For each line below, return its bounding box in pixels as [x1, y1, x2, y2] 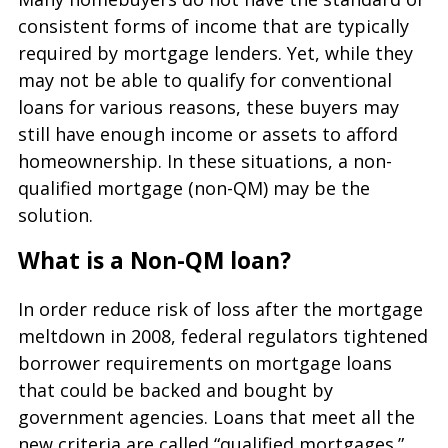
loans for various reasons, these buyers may [18, 95, 399, 119]
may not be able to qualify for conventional [18, 68, 392, 92]
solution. [18, 203, 93, 227]
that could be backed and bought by [18, 377, 333, 402]
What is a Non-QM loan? [18, 245, 291, 276]
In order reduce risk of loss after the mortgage [18, 296, 423, 321]
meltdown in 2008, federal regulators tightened [18, 323, 428, 348]
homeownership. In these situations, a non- [18, 149, 392, 173]
